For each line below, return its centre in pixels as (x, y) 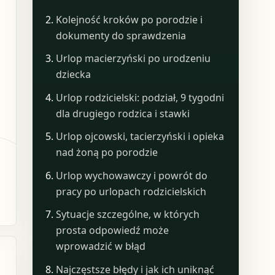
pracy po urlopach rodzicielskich (131, 191)
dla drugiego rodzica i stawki (123, 113)
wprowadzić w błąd (101, 246)
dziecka (74, 75)
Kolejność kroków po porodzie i (130, 19)
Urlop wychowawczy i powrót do (132, 175)
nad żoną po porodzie (107, 153)
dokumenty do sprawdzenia (121, 35)
